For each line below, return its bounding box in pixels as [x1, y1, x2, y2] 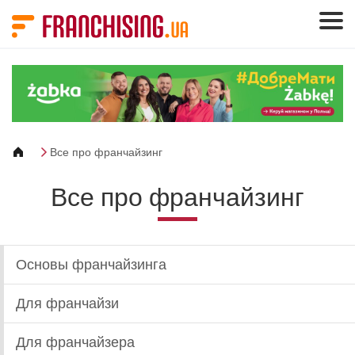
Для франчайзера [16, 332, 135, 353]
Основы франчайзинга [16, 254, 166, 275]
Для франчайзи [16, 293, 119, 314]
